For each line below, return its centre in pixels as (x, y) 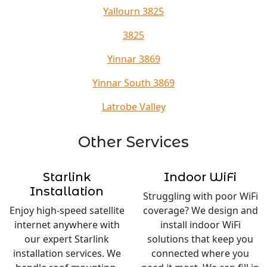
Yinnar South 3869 (133, 83)
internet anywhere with (67, 224)
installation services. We (67, 253)
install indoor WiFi (200, 224)
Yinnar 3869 (133, 59)
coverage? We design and (200, 210)
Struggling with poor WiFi (200, 196)
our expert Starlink (67, 239)
